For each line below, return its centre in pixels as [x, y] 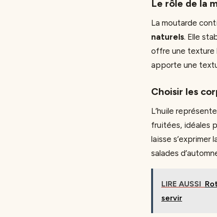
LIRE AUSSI [181, 184]
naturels [168, 37]
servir [171, 198]
